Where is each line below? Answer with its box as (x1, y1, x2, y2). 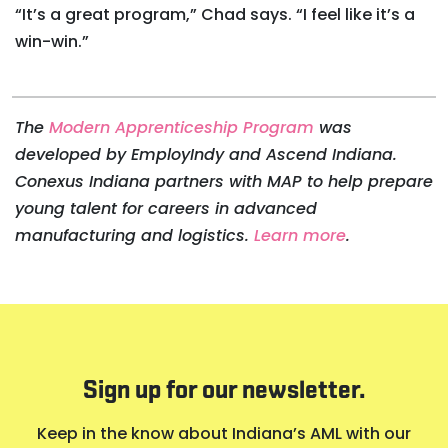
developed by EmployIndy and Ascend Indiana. (15, 143, 397, 166)
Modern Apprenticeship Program (49, 116, 314, 139)
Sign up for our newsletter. (82, 379, 366, 404)
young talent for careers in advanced (15, 197, 317, 220)
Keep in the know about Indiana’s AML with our (37, 421, 411, 445)
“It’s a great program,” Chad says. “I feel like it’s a (15, 3, 415, 26)
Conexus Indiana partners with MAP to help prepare (15, 170, 433, 193)
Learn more (254, 224, 346, 247)
